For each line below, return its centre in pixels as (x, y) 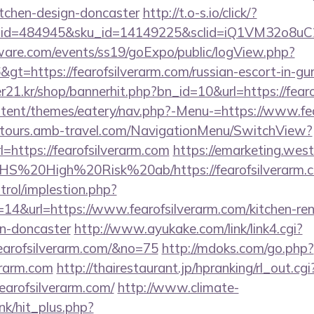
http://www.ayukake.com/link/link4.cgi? (188, 228)
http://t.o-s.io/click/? (200, 13)
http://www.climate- (178, 287)
